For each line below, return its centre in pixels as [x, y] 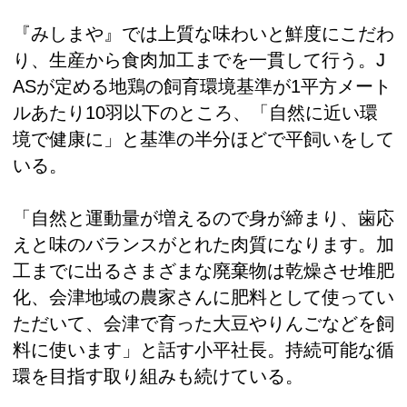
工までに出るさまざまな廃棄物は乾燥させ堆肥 [203, 271]
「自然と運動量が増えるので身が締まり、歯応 [203, 218]
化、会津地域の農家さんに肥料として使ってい [203, 298]
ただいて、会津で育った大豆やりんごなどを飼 [203, 324]
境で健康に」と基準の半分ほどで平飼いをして [203, 139]
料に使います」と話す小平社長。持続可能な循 [203, 350]
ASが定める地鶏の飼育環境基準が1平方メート [202, 87]
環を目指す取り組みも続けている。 [158, 377]
